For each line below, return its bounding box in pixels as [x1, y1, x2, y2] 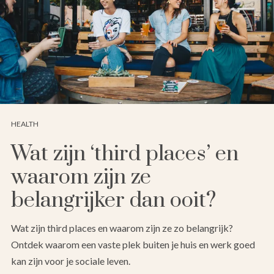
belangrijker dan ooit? [11, 187, 216, 214]
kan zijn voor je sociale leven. [11, 254, 130, 267]
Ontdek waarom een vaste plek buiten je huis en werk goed [11, 238, 255, 250]
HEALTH [11, 119, 39, 128]
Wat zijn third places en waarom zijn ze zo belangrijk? [11, 221, 233, 234]
